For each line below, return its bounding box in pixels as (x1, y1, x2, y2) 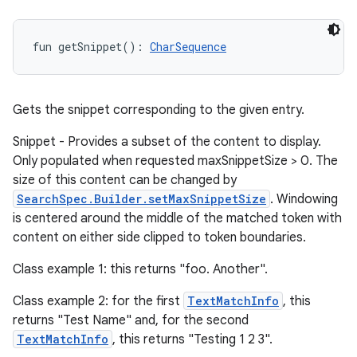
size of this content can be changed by (13, 172, 237, 188)
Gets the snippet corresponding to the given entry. (13, 102, 304, 118)
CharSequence (150, 39, 226, 54)
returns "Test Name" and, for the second (13, 312, 249, 328)
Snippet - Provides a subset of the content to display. (13, 134, 321, 150)
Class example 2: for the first (13, 293, 183, 309)
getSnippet (58, 39, 122, 54)
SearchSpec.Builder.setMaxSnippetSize (17, 191, 266, 206)
